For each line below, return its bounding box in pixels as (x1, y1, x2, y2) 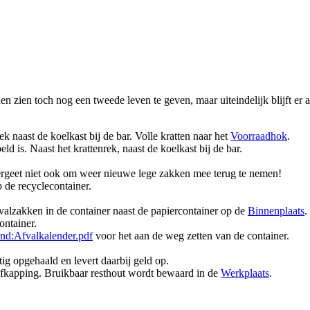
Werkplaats (221, 266, 269, 279)
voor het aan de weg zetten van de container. (93, 229, 289, 241)
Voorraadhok (230, 129, 287, 142)
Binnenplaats (248, 204, 304, 217)
